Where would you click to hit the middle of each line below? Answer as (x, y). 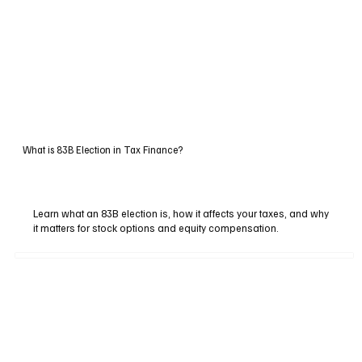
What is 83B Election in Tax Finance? (102, 150)
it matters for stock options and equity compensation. (156, 228)
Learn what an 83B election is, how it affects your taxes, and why (181, 214)
